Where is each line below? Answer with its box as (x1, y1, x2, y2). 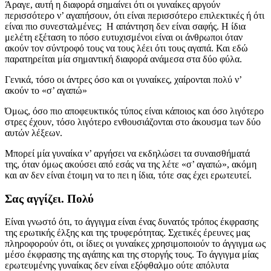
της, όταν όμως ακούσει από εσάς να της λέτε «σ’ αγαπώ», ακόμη (5, 158, 256, 169)
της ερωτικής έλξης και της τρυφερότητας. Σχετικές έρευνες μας (5, 227, 250, 238)
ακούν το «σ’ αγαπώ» (5, 85, 87, 96)
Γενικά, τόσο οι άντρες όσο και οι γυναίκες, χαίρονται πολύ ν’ (5, 74, 241, 85)
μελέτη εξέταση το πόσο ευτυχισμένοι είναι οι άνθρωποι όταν (5, 31, 243, 42)
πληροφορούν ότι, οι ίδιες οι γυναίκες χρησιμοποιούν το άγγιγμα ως (5, 238, 266, 249)
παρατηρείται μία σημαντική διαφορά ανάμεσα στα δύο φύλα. (5, 53, 242, 64)
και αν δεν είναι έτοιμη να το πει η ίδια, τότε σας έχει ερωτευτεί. (5, 169, 252, 180)
